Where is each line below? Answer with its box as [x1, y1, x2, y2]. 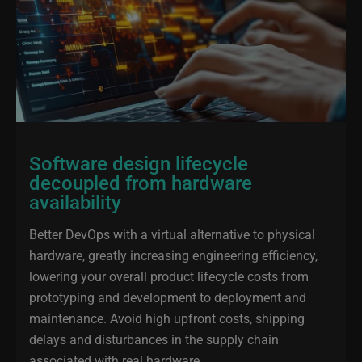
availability [29, 189, 121, 215]
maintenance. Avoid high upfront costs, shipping [29, 309, 305, 326]
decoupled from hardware [29, 170, 252, 196]
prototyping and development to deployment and [29, 288, 306, 305]
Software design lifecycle [29, 150, 248, 176]
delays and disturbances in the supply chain [29, 330, 279, 347]
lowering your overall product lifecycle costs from [29, 267, 309, 284]
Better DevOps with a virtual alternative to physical [29, 225, 315, 242]
